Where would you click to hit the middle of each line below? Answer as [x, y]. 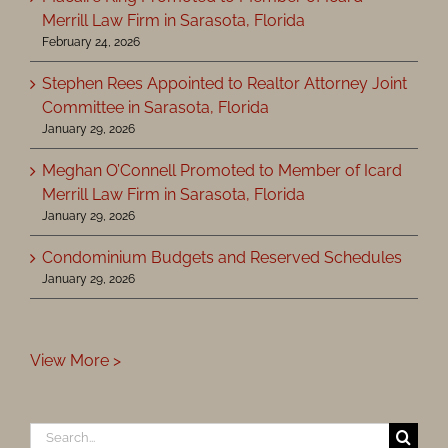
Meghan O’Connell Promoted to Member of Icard [222, 171]
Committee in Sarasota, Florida [155, 108]
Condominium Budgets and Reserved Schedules [222, 258]
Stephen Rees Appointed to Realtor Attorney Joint [224, 84]
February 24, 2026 [91, 42]
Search [55, 434]
